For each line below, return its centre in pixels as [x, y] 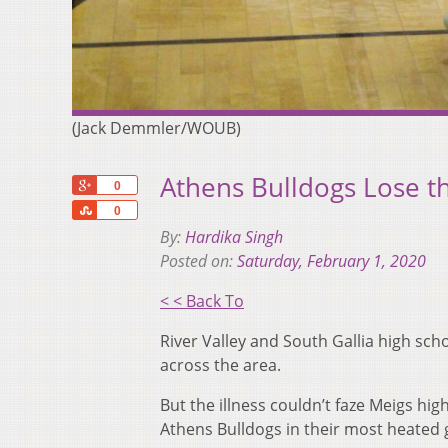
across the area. [220, 365]
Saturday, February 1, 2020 [331, 261]
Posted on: [198, 261]
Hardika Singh [234, 237]
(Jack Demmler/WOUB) [156, 127]
